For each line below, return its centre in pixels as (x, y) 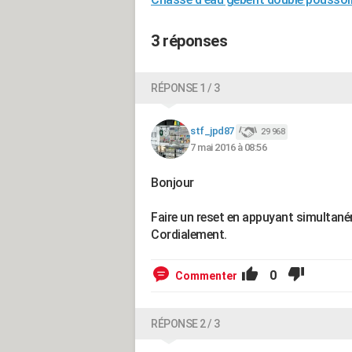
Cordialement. (189, 235)
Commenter (206, 276)
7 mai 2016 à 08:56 (228, 147)
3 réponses (189, 41)
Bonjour (172, 183)
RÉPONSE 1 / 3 (185, 88)
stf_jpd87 (212, 131)
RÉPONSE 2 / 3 (185, 324)
